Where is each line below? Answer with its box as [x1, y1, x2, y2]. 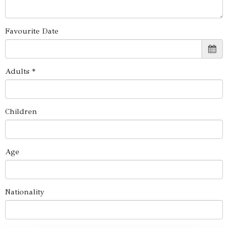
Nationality [5, 187, 44, 196]
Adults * [5, 67, 35, 76]
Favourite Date [5, 26, 59, 36]
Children [5, 107, 37, 116]
